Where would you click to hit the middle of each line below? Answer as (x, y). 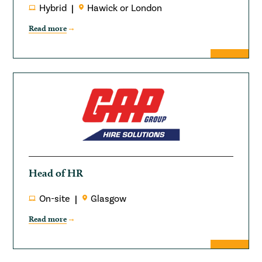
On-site (55, 199)
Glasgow (109, 199)
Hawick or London (125, 8)
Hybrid (53, 8)
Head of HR (56, 173)
